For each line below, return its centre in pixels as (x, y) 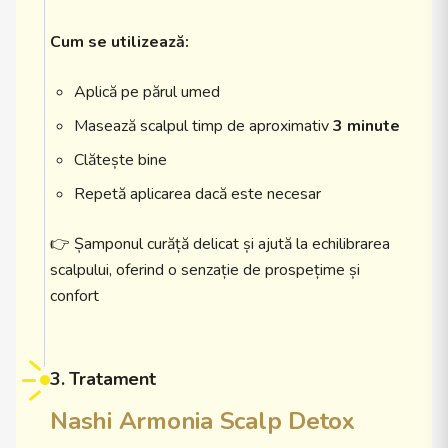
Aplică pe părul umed (147, 92)
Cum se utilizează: (119, 42)
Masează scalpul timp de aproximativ (203, 126)
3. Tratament (103, 379)
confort (74, 296)
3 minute (366, 126)
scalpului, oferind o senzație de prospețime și (205, 270)
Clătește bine (120, 160)
